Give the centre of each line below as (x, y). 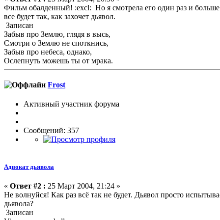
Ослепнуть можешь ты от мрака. (58, 60)
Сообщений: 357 (51, 131)
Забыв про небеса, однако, (48, 52)
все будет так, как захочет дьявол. (60, 16)
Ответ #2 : (28, 186)
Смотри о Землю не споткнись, (56, 43)
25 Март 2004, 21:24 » (83, 186)
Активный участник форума (71, 104)
